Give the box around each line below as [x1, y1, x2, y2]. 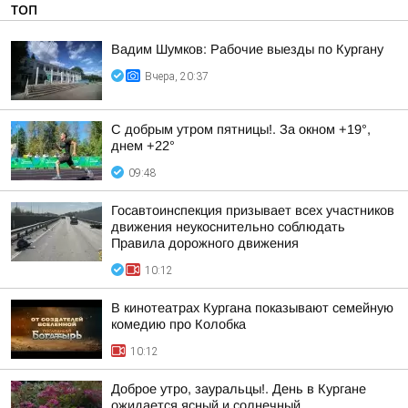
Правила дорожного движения [111, 236, 299, 250]
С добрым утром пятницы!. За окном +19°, [111, 122, 371, 137]
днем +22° [111, 138, 175, 153]
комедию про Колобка [111, 317, 246, 331]
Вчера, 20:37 [145, 70, 209, 83]
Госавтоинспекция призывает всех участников [111, 203, 394, 218]
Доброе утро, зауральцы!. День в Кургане [111, 382, 366, 396]
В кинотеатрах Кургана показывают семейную [111, 301, 393, 315]
